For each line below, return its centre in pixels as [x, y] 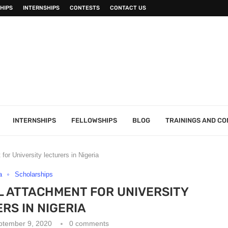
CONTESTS [85, 8]
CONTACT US [128, 8]
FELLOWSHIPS [94, 120]
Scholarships [34, 174]
